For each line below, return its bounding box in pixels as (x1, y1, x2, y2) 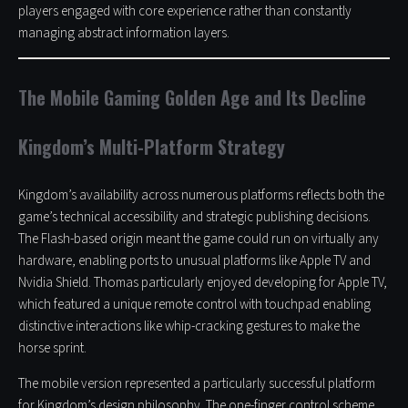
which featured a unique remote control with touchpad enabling (18, 295, 371, 315)
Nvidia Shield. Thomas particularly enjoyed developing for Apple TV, (18, 273, 387, 293)
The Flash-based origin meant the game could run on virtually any (18, 229, 379, 250)
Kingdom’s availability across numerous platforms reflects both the (18, 186, 384, 206)
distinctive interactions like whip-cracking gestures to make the (18, 317, 360, 337)
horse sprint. (18, 339, 87, 359)
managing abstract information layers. (18, 24, 229, 44)
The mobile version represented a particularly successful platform (18, 374, 375, 394)
